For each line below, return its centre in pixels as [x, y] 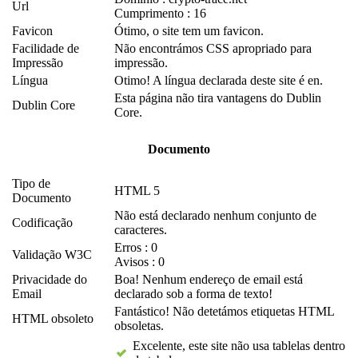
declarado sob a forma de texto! [193, 294]
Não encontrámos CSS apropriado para [213, 49]
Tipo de [31, 184]
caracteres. [141, 230]
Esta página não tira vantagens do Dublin [218, 98]
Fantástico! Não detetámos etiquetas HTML [224, 312]
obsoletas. [139, 326]
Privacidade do [50, 280]
